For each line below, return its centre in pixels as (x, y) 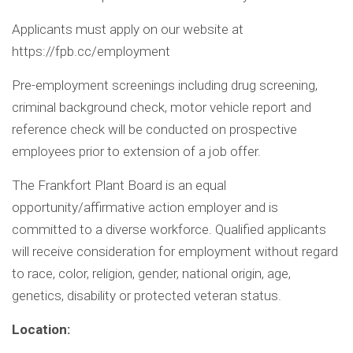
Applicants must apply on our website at (128, 30)
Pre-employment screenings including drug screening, (165, 85)
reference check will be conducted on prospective (154, 130)
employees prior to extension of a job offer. (136, 152)
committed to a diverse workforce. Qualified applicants (169, 230)
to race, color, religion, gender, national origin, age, (151, 274)
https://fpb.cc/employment (91, 52)
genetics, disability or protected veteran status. (147, 296)
